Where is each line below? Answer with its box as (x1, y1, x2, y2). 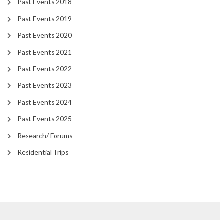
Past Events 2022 (17, 64, 72, 73)
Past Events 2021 (17, 48, 72, 56)
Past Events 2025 (17, 114, 72, 123)
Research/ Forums (17, 131, 73, 140)
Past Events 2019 (17, 14, 72, 23)
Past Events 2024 (17, 98, 72, 107)
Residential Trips (17, 148, 69, 157)
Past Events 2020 (17, 31, 72, 40)
